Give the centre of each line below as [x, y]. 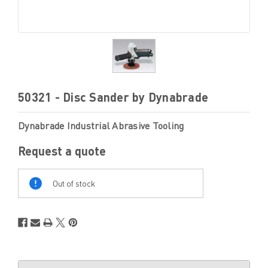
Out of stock [74, 183]
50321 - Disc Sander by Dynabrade [113, 97]
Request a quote [62, 150]
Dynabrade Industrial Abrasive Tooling [101, 125]
